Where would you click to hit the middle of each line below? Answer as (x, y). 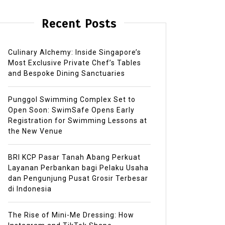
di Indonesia (30, 189)
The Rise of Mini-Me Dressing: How (71, 215)
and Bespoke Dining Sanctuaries (66, 74)
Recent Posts (79, 24)
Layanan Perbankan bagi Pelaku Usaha (78, 168)
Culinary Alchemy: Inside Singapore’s (74, 52)
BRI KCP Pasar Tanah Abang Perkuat (74, 157)
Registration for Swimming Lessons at (77, 121)
